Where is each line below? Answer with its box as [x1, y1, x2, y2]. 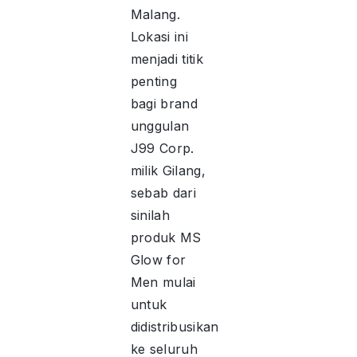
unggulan [130, 117, 190, 134]
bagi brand [130, 95, 198, 112]
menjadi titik [130, 50, 203, 67]
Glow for [130, 251, 186, 268]
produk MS [130, 229, 202, 245]
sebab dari [130, 184, 196, 201]
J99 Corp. [130, 139, 194, 156]
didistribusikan [130, 318, 219, 335]
